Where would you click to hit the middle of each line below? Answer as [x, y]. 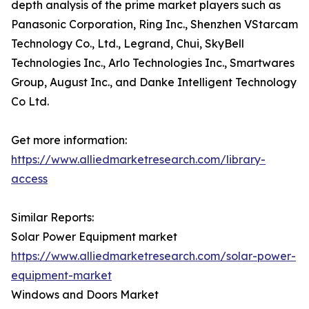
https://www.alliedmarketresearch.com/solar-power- [153, 256]
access [29, 179]
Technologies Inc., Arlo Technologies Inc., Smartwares [153, 63]
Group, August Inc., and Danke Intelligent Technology [154, 82]
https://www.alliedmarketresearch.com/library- [138, 160]
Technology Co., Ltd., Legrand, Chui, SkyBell [128, 44]
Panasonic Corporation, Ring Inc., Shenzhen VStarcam [154, 24]
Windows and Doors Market [85, 295]
